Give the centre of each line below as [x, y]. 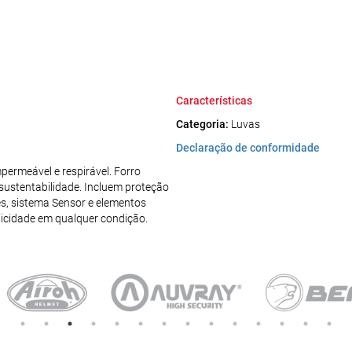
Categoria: [202, 125]
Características [214, 101]
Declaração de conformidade [248, 148]
